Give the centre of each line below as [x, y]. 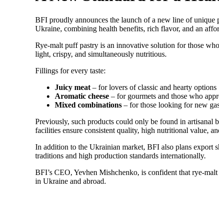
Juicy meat [73, 87]
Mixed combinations [88, 105]
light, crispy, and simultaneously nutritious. [101, 54]
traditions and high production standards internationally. [120, 155]
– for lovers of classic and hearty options [153, 87]
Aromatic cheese [82, 96]
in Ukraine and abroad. [71, 181]
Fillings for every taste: [70, 70]
